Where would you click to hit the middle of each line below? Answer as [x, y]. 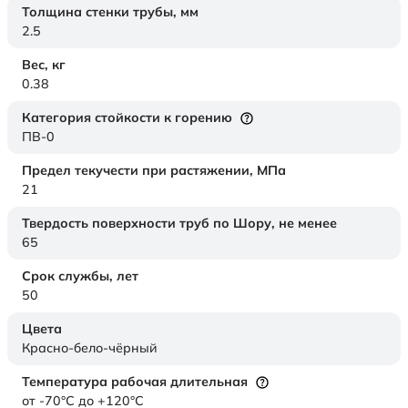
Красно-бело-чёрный [90, 348]
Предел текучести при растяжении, [139, 171]
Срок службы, [69, 276]
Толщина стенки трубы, [101, 12]
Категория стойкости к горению [127, 118]
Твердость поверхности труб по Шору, [150, 224]
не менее [308, 224]
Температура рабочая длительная [135, 382]
